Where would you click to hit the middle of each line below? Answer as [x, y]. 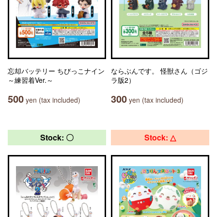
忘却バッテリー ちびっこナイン [56, 71]
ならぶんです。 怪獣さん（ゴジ [159, 71]
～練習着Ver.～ [31, 80]
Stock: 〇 [57, 137]
